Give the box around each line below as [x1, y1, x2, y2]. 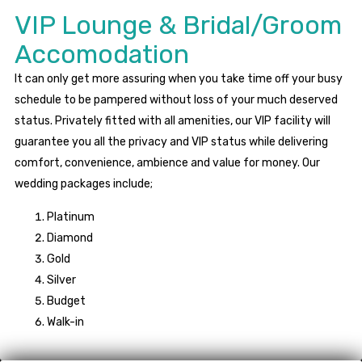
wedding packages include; [15, 177, 153, 192]
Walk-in [47, 315, 84, 330]
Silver [47, 273, 76, 288]
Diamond [47, 231, 93, 246]
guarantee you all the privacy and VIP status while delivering [15, 135, 328, 149]
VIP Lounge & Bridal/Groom [15, 10, 342, 41]
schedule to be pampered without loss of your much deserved [15, 93, 338, 107]
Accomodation [15, 39, 189, 70]
